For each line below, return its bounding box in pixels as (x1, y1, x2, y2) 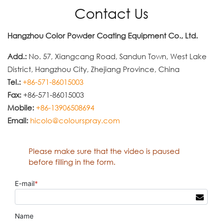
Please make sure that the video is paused (28, 146, 180, 155)
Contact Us (74, 4, 149, 22)
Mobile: (7, 103, 35, 112)
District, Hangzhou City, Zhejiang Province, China (7, 64, 180, 74)
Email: (7, 115, 29, 125)
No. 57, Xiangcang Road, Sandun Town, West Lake (27, 51, 207, 61)
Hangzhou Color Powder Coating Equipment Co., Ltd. (7, 31, 198, 40)
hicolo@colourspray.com (30, 115, 120, 125)
